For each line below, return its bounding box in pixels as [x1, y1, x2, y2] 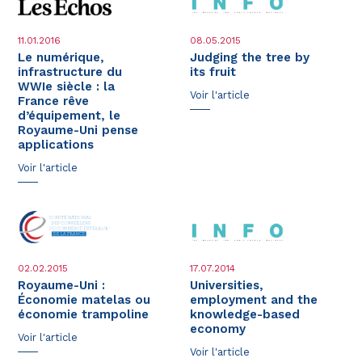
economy [190, 321, 246, 336]
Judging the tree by [190, 49, 310, 65]
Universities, [190, 277, 264, 293]
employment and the [190, 292, 318, 307]
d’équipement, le [18, 107, 121, 123]
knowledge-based [190, 306, 301, 322]
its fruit [190, 64, 237, 79]
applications [18, 137, 95, 152]
